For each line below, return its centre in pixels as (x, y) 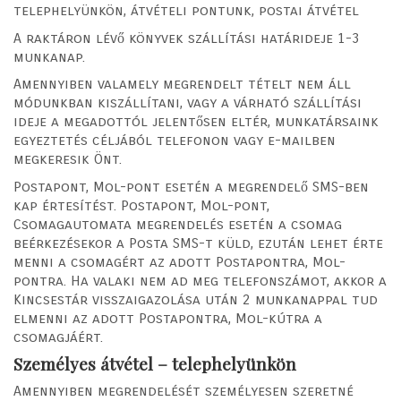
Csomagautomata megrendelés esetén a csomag (178, 224)
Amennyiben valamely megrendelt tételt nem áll (182, 84)
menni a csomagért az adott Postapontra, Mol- (179, 261)
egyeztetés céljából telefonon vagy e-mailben (175, 141)
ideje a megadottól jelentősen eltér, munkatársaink (196, 122)
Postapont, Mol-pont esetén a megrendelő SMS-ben (191, 186)
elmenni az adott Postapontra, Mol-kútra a (168, 318)
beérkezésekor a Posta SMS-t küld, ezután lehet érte (198, 243)
